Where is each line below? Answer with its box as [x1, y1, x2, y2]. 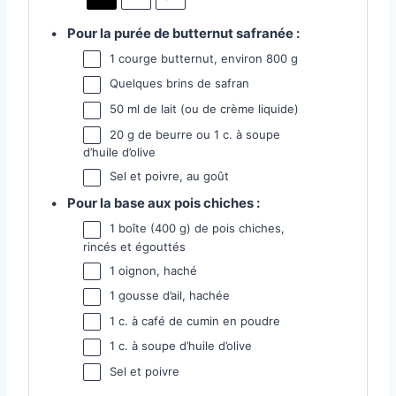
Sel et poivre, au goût [110, 169, 230, 184]
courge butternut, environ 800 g [115, 50, 299, 65]
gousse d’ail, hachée [115, 288, 231, 303]
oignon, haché [115, 263, 198, 278]
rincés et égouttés [83, 239, 187, 254]
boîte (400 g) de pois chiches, [115, 221, 286, 236]
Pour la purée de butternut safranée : [66, 25, 300, 42]
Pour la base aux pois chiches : [66, 194, 260, 211]
